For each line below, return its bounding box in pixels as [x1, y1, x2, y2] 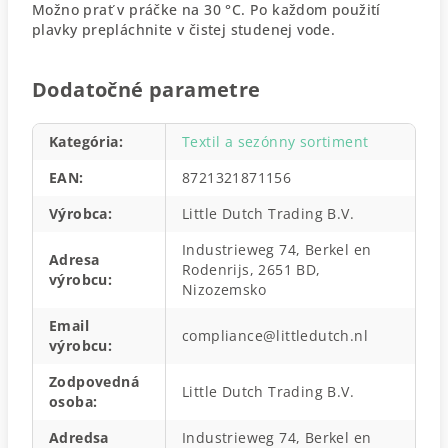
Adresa [49, 250, 100, 269]
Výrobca [49, 204, 108, 223]
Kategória [49, 132, 119, 151]
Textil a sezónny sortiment [182, 132, 369, 151]
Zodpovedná [49, 372, 140, 391]
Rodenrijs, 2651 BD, [182, 260, 321, 279]
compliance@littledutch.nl [182, 326, 368, 345]
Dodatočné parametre [32, 76, 261, 103]
